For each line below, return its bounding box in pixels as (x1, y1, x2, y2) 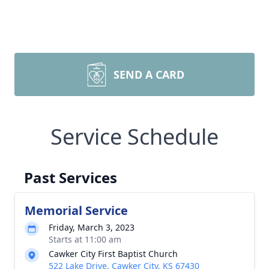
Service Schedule (50, 122, 219, 151)
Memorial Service (25, 202, 128, 219)
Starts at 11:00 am (49, 234, 121, 245)
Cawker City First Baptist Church (49, 248, 178, 259)
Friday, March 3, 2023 (49, 222, 134, 233)
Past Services (24, 168, 117, 187)
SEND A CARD (113, 67, 184, 82)
